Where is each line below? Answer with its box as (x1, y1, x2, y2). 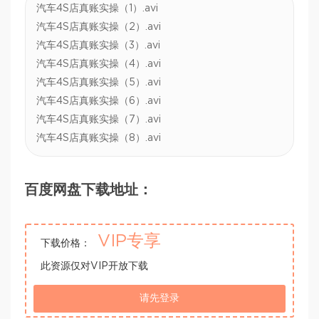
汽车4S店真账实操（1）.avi (36, 4, 158, 14)
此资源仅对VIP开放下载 (41, 261, 148, 272)
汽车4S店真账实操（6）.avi (36, 96, 161, 107)
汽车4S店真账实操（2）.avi (36, 22, 161, 33)
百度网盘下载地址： (24, 183, 152, 198)
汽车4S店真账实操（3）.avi (36, 41, 160, 51)
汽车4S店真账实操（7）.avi (36, 115, 161, 125)
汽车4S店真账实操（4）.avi (36, 59, 161, 70)
